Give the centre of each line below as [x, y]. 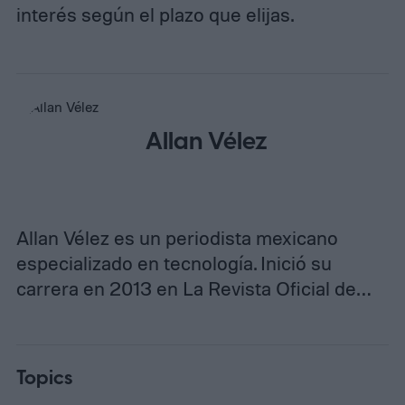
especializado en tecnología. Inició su [174, 264]
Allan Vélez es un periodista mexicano [177, 238]
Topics [44, 378]
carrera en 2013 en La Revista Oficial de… [193, 289]
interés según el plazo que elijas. [155, 15]
